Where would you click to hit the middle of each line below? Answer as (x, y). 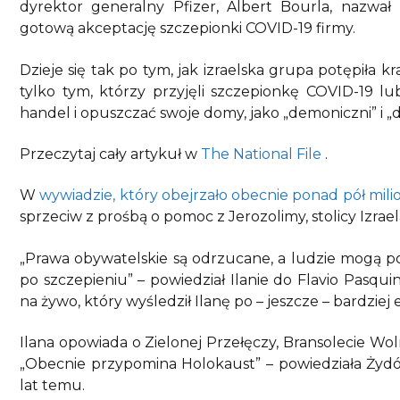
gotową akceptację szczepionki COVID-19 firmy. (187, 29)
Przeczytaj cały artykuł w (110, 154)
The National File (261, 154)
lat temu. (52, 386)
